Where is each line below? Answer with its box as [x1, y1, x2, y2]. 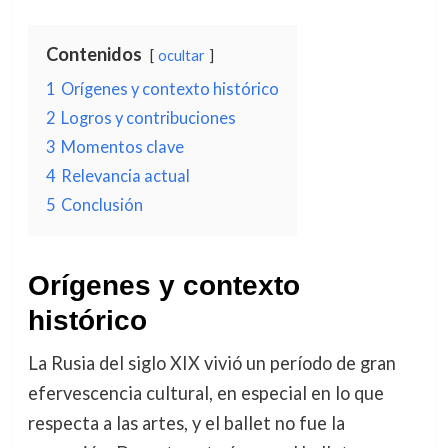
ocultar [157, 47, 205, 64]
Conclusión [60, 195, 143, 214]
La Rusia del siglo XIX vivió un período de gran [27, 352, 396, 374]
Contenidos [45, 43, 142, 65]
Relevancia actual [60, 166, 190, 185]
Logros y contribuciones [60, 108, 236, 127]
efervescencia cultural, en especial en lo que [27, 382, 384, 404]
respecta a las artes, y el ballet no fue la [27, 412, 345, 434]
